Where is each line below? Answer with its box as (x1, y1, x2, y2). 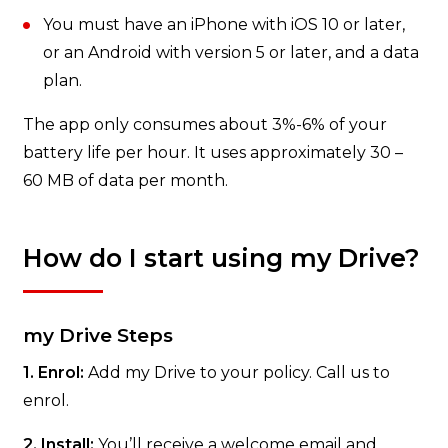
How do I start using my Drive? (23, 243, 420, 274)
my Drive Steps (23, 324, 173, 348)
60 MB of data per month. (23, 171, 228, 191)
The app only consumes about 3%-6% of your (23, 115, 387, 135)
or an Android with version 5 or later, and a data (43, 43, 419, 63)
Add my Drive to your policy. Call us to (84, 363, 390, 383)
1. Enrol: (23, 363, 84, 383)
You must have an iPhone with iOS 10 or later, (43, 15, 405, 35)
